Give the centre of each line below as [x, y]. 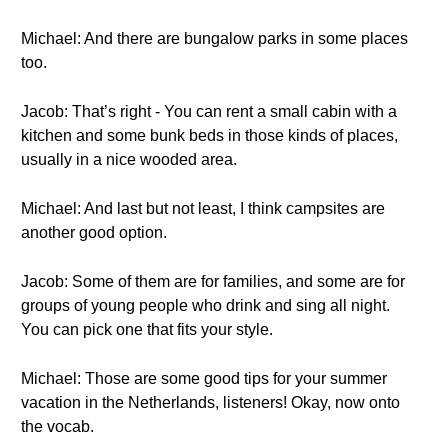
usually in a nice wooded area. [129, 159]
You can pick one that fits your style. [147, 329]
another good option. [94, 232]
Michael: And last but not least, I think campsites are [203, 208]
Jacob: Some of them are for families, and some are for [213, 281]
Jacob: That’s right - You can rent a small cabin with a [209, 111]
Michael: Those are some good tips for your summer [204, 378]
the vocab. [57, 426]
